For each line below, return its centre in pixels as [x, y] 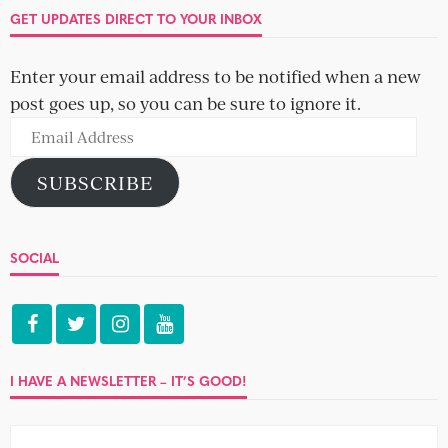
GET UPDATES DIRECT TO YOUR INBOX [136, 18]
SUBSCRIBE [94, 182]
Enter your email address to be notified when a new [215, 76]
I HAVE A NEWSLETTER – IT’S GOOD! [128, 380]
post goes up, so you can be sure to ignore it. [185, 103]
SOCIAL [34, 257]
